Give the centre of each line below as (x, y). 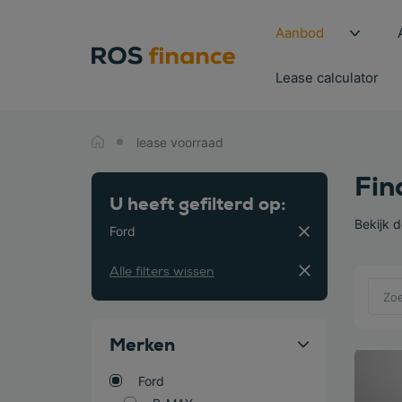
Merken (142, 345)
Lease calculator (327, 78)
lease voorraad (180, 142)
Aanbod (300, 33)
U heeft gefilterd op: (198, 204)
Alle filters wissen (162, 271)
